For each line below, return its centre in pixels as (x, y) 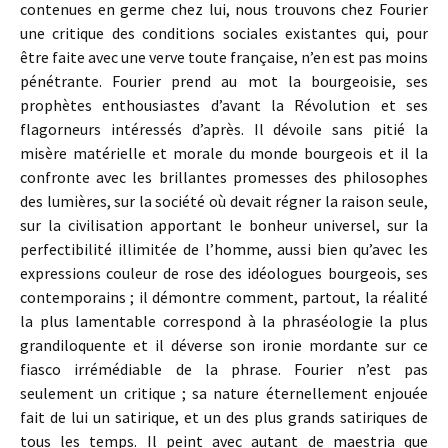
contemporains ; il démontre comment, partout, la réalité (224, 297)
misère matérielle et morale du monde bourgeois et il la (224, 153)
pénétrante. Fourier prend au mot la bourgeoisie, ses (224, 81)
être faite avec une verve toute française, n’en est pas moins (224, 57)
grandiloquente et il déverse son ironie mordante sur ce (224, 345)
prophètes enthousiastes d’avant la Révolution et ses (224, 105)
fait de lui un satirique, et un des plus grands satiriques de (224, 417)
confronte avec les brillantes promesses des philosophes (224, 177)
